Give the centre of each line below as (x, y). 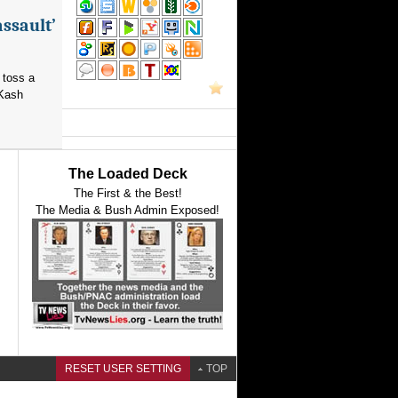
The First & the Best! (127, 193)
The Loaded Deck (127, 174)
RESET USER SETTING (123, 369)
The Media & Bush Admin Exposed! (127, 210)
